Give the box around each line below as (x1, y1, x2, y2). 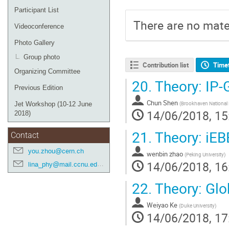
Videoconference (14, 22, 64, 30)
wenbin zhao (147, 149, 183, 159)
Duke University (180, 202, 215, 210)
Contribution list (142, 60, 189, 70)
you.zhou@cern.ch (28, 147, 84, 155)
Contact (11, 131, 39, 140)
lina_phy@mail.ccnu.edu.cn (28, 160, 97, 169)
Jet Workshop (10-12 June (14, 100, 92, 108)
